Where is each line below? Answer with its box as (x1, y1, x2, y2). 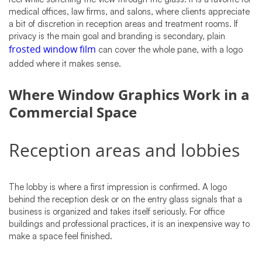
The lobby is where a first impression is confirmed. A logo (9, 181, 227, 193)
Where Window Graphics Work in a (9, 87, 250, 105)
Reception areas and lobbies (9, 140, 240, 163)
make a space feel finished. (9, 230, 112, 242)
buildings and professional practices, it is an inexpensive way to (9, 218, 250, 230)
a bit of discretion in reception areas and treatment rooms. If (9, 18, 238, 30)
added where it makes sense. (9, 58, 121, 70)
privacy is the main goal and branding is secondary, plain (9, 30, 225, 42)
